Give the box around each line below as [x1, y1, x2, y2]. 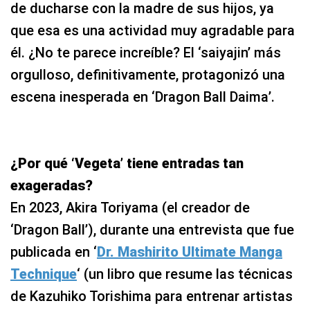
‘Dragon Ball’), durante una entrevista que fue [10, 221, 294, 239]
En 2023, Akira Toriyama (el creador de [10, 199, 250, 217]
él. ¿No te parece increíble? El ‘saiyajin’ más [10, 44, 281, 62]
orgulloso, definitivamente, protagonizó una [10, 66, 285, 84]
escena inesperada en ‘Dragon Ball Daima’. [10, 89, 275, 106]
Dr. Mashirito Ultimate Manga [97, 244, 282, 261]
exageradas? [10, 177, 93, 194]
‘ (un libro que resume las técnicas [77, 266, 293, 283]
